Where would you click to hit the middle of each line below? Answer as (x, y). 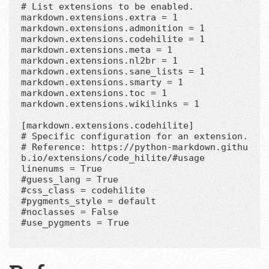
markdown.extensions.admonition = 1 (113, 28)
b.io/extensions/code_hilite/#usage (113, 158)
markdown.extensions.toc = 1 (94, 93)
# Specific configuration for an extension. (134, 136)
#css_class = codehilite (83, 190)
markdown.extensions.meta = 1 (97, 50)
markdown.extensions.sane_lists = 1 (113, 71)
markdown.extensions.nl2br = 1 (99, 60)
